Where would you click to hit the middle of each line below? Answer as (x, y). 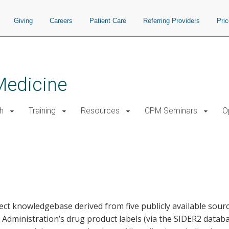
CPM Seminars (171, 111)
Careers (61, 21)
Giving (23, 21)
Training (42, 111)
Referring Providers (171, 21)
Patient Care (108, 21)
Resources (100, 111)
